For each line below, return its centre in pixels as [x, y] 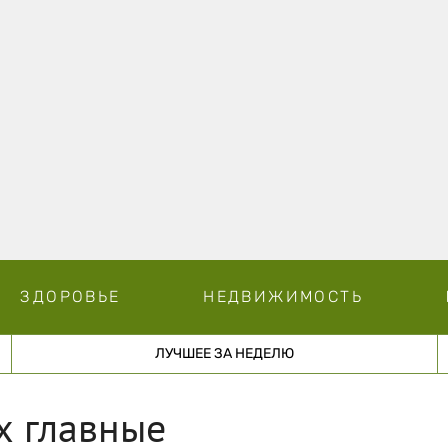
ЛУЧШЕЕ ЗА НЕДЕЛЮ [224, 353]
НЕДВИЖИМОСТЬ [283, 296]
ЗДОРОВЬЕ [70, 296]
